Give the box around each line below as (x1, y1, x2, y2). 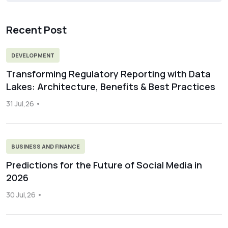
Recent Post (6, 23, 67, 37)
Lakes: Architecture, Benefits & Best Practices (6, 80, 215, 93)
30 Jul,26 (6, 190, 36, 199)
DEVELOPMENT (11, 51, 54, 59)
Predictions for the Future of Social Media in (6, 159, 202, 171)
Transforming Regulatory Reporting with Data (6, 68, 211, 80)
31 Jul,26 (6, 99, 34, 108)
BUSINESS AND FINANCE (11, 142, 80, 150)
